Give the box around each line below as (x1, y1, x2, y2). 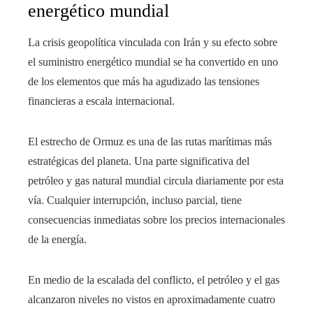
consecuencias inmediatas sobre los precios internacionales (28, 214, 285, 226)
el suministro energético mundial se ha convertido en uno (28, 56, 278, 68)
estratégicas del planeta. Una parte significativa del (28, 155, 249, 168)
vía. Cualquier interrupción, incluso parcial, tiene (28, 194, 242, 207)
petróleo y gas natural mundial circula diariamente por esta (28, 175, 284, 187)
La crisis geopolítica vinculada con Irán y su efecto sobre (28, 36, 277, 49)
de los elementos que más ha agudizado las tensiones (28, 75, 259, 88)
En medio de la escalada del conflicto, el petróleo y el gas (28, 274, 279, 286)
